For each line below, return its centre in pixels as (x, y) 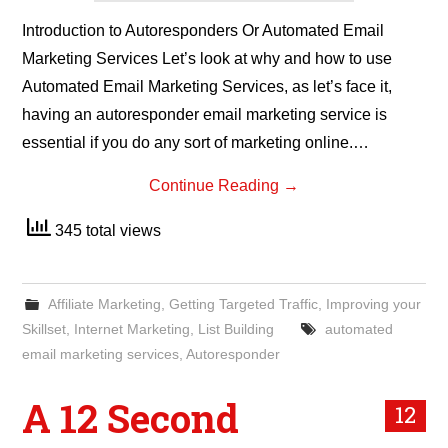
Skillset (44, 329)
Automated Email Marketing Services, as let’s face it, (207, 86)
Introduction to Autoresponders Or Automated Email (203, 30)
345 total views (106, 230)
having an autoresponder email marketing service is (205, 114)
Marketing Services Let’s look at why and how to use (207, 58)
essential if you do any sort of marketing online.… (196, 142)
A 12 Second (131, 418)
